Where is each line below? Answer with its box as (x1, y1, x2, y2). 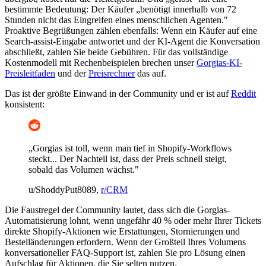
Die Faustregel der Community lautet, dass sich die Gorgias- (5, 205, 230, 216)
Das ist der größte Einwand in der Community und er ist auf (5, 88, 231, 99)
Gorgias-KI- (197, 58, 242, 68)
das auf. (135, 68, 166, 79)
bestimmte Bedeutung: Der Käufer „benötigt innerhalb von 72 (5, 4, 236, 15)
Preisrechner (88, 68, 135, 79)
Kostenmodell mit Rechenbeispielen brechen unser (5, 58, 197, 68)
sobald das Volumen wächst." (28, 164, 139, 175)
